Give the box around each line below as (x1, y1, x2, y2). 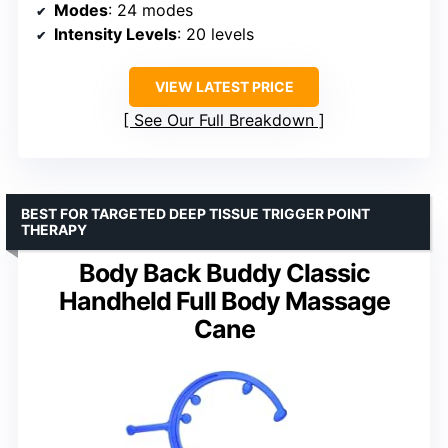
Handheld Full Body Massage (58, 286, 390, 317)
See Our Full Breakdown (134, 110, 314, 131)
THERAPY (21, 221, 87, 239)
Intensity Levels (54, 24, 177, 45)
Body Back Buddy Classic (78, 258, 370, 289)
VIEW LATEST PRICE (154, 78, 294, 96)
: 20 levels (177, 24, 254, 45)
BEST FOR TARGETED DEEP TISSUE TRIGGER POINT (21, 205, 370, 223)
